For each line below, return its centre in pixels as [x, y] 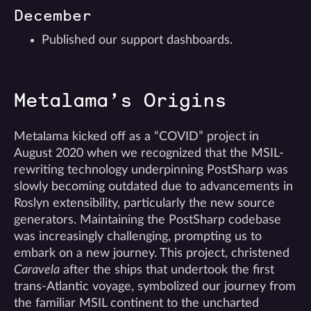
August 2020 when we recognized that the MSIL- [149, 153]
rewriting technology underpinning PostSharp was [151, 170]
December [53, 15]
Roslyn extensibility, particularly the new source [144, 203]
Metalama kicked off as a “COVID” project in [136, 136]
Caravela [37, 270]
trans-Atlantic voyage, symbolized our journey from [155, 286]
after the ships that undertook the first [167, 270]
